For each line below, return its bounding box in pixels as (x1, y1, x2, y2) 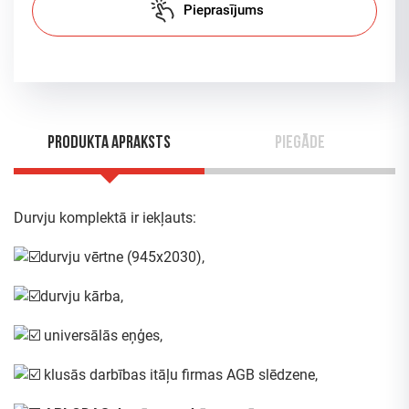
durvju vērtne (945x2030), (40, 248, 204, 266)
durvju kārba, (40, 288, 123, 305)
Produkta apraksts (47, 134, 171, 152)
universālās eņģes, (40, 327, 163, 344)
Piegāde (275, 134, 325, 152)
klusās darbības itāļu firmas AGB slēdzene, (40, 366, 318, 383)
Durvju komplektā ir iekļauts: (14, 209, 196, 226)
